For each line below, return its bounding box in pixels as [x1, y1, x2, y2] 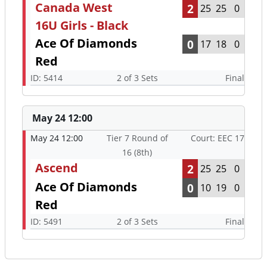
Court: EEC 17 [191, 132, 244, 144]
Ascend [35, 160, 78, 176]
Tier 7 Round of [106, 132, 168, 144]
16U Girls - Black [35, 17, 128, 34]
